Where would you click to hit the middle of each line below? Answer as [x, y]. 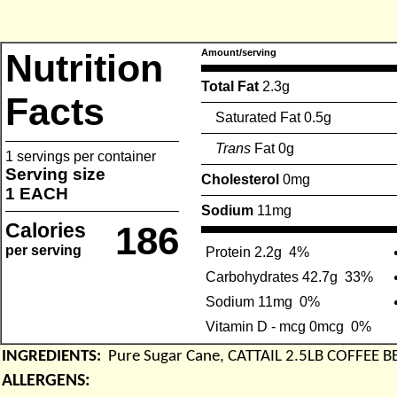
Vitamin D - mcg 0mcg [275, 327]
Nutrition [84, 68]
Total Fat [232, 86]
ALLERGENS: [51, 381]
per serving [43, 250]
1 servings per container [81, 156]
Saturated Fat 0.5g [266, 117]
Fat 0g [272, 148]
